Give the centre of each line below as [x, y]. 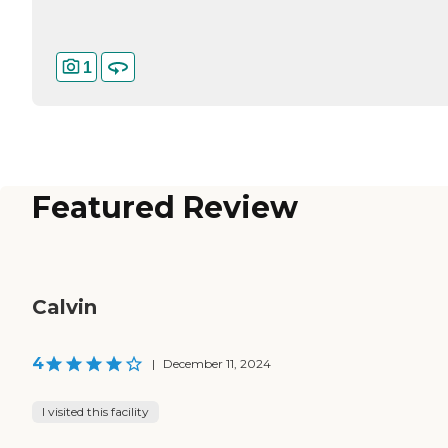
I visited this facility [95, 412]
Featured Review [165, 208]
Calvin [64, 307]
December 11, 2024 [217, 364]
